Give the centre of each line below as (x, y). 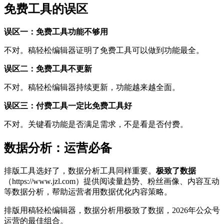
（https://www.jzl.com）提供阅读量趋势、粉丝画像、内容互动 (112, 181)
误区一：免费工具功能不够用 (56, 32)
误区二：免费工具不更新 (48, 69)
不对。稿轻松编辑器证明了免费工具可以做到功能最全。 (104, 50)
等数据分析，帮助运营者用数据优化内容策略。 (88, 191)
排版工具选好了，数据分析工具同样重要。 (80, 170)
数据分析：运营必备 (58, 148)
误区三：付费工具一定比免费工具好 (68, 106)
